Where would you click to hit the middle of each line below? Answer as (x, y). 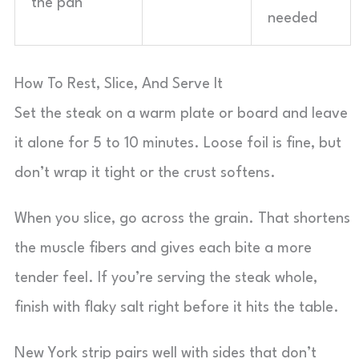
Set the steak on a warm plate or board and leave (181, 114)
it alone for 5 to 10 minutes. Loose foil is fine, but (178, 143)
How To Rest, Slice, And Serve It (119, 84)
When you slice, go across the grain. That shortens (182, 219)
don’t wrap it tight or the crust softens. (145, 173)
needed (292, 18)
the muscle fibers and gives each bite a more (163, 248)
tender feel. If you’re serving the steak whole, (166, 278)
